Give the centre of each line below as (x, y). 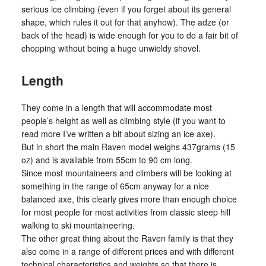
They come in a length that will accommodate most (116, 107)
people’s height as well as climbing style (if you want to (123, 120)
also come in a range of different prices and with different (127, 251)
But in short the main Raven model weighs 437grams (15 (128, 146)
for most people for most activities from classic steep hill (126, 212)
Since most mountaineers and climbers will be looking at (126, 172)
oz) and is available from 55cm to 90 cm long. (107, 159)
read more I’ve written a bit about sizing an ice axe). (118, 133)
